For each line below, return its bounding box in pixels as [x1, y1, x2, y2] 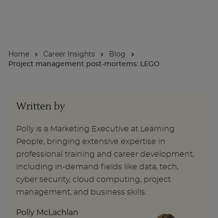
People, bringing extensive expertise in [16, 138, 165, 146]
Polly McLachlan [16, 209, 78, 217]
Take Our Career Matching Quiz [54, 79, 164, 86]
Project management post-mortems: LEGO [8, 61, 160, 68]
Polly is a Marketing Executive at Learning [16, 125, 175, 133]
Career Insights [43, 51, 95, 58]
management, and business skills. [16, 188, 146, 197]
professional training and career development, [16, 150, 194, 159]
